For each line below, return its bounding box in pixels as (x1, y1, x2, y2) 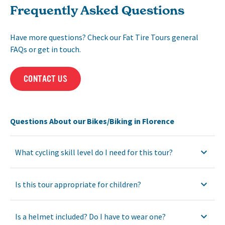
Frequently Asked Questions (10, 3, 184, 18)
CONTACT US (24, 72, 67, 85)
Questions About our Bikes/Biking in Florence (10, 116, 174, 126)
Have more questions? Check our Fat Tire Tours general (10, 32, 198, 42)
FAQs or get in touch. (10, 44, 81, 54)
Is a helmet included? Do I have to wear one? (15, 211, 166, 221)
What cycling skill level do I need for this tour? (15, 147, 173, 157)
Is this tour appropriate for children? (15, 179, 141, 189)
